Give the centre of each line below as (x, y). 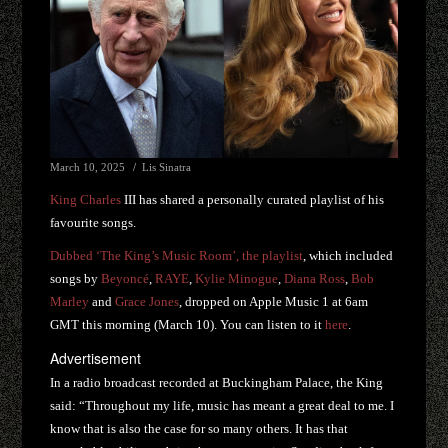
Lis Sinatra (167, 166)
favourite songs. (93, 222)
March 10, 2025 (88, 166)
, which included (348, 255)
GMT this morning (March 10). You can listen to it (188, 324)
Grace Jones (147, 301)
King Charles (86, 199)
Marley (70, 301)
